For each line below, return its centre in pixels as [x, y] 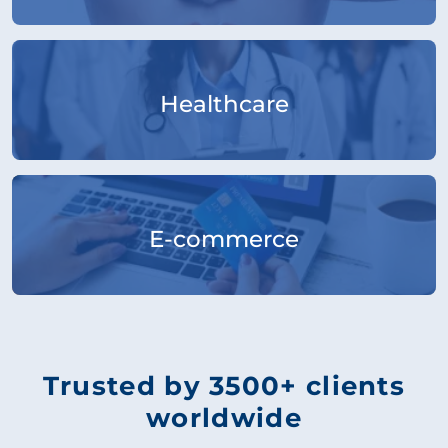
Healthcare [224, 103]
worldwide [224, 417]
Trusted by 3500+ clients [224, 385]
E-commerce [224, 238]
